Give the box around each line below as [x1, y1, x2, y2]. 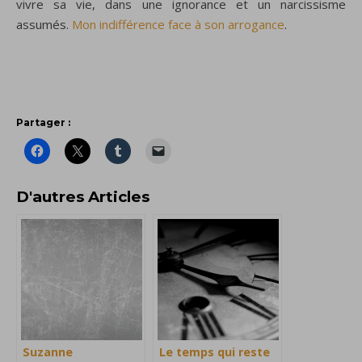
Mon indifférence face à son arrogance [72, 15, 284, 32]
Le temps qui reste [159, 343, 270, 360]
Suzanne [23, 343, 73, 360]
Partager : [16, 116, 70, 128]
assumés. [16, 15, 72, 32]
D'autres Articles [16, 187, 149, 206]
